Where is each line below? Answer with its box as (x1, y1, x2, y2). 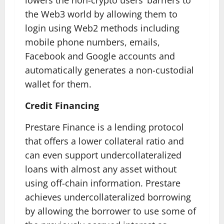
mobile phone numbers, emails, (25, 36, 160, 48)
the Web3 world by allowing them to (25, 8, 177, 20)
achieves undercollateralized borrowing (25, 191, 191, 203)
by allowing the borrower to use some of (25, 205, 196, 217)
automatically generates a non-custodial (25, 64, 194, 76)
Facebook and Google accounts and (25, 50, 175, 62)
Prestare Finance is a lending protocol (25, 121, 184, 133)
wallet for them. (25, 78, 91, 90)
